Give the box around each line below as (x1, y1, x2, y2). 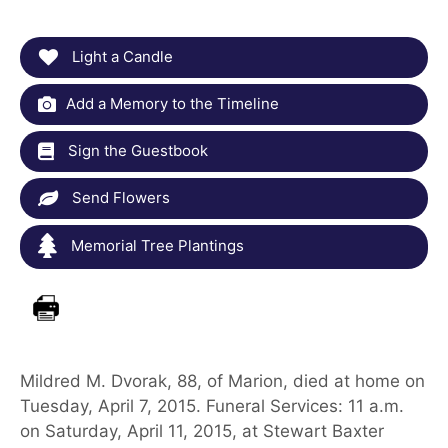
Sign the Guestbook (64, 141, 208, 161)
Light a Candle (68, 47, 173, 67)
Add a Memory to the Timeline (66, 94, 279, 114)
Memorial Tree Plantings (67, 235, 244, 255)
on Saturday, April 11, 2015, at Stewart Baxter (20, 421, 384, 442)
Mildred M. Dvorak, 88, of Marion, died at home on (20, 371, 425, 392)
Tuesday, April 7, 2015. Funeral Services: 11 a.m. (20, 396, 404, 417)
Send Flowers (68, 188, 170, 208)
